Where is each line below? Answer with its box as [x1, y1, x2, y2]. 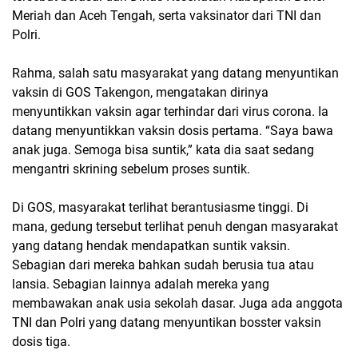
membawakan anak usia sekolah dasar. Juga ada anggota [12, 296, 343, 312]
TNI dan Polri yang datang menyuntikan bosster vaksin [12, 315, 321, 331]
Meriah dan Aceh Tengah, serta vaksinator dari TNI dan [12, 8, 321, 24]
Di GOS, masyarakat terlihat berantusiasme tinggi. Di [12, 200, 308, 216]
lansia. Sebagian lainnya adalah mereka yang [12, 276, 269, 292]
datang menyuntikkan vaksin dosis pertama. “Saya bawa [12, 123, 333, 139]
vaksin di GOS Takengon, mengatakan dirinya [12, 85, 268, 101]
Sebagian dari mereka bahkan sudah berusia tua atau [12, 257, 314, 273]
